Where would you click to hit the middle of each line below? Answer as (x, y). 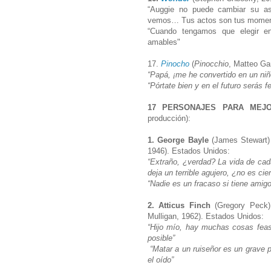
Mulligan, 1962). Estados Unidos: (207, 216)
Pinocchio (211, 64)
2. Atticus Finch (181, 205)
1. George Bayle (180, 140)
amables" (165, 42)
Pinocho (175, 64)
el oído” (162, 260)
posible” (162, 238)
